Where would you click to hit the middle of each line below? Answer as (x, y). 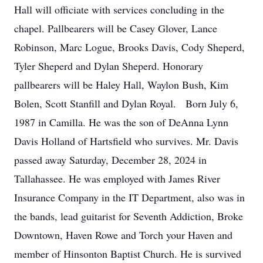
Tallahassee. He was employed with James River (117, 178)
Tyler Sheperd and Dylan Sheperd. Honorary (109, 66)
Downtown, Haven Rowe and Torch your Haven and (123, 235)
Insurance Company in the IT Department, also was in (129, 197)
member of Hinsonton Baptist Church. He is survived (128, 254)
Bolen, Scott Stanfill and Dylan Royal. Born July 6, (126, 103)
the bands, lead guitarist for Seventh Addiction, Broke (129, 216)
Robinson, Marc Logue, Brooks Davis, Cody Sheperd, (129, 47)
